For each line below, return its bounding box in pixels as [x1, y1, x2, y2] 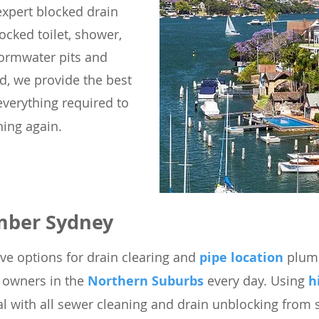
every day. [204, 272, 271, 289]
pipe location [199, 249, 283, 266]
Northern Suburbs [88, 272, 204, 290]
